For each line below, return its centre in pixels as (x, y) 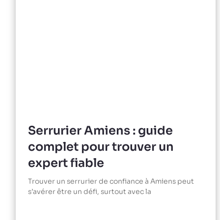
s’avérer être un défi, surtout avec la (90, 192)
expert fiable (66, 163)
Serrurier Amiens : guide (100, 131)
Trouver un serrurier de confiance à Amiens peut (111, 181)
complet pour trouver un (101, 147)
